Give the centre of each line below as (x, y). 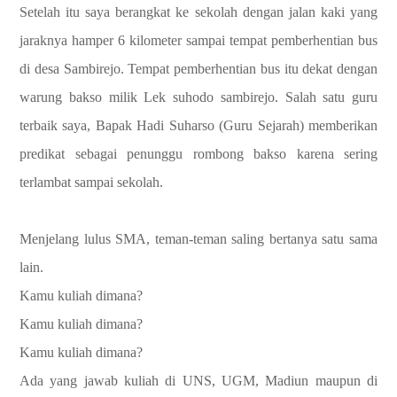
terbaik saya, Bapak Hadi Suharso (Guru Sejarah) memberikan (198, 125)
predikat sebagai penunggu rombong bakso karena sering (198, 154)
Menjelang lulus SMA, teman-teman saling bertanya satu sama (198, 239)
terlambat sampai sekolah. (91, 182)
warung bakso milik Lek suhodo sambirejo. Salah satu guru (198, 97)
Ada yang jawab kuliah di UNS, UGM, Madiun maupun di (198, 381)
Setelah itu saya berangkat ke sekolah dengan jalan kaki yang (198, 12)
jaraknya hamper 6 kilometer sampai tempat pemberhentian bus (198, 40)
